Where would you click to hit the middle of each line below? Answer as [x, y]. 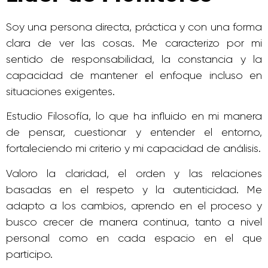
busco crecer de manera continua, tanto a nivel [134, 222]
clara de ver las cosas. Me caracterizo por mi [134, 43]
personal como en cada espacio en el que [134, 238]
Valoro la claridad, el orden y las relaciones [134, 173]
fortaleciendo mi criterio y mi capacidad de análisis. [133, 149]
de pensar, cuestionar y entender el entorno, [134, 133]
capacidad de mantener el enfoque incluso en [134, 75]
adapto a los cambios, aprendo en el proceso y [134, 205]
